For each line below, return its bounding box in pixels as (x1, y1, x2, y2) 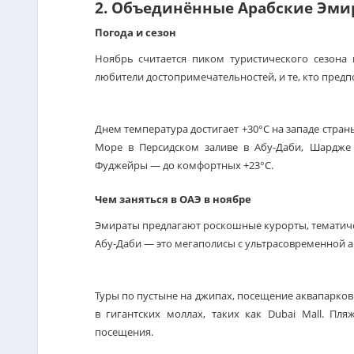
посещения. (94, 325, 153, 339)
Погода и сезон (94, 25, 176, 40)
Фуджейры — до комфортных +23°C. (94, 158, 273, 172)
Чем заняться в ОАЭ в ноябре (94, 192, 251, 206)
